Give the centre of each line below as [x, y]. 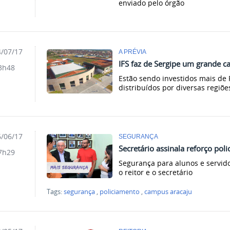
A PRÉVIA [133, 52]
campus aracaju [168, 191]
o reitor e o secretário [156, 172]
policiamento [120, 191]
